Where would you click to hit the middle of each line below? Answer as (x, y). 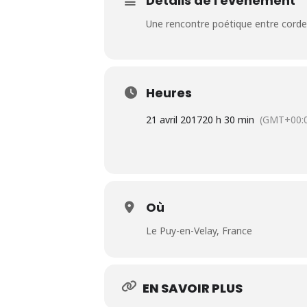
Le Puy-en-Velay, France (199, 230)
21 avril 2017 (174, 119)
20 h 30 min (228, 119)
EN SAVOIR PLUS (193, 288)
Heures (169, 93)
